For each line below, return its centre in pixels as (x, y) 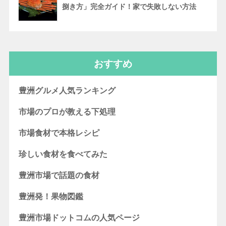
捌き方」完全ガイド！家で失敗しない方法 (129, 7)
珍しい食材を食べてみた (63, 154)
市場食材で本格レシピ (59, 133)
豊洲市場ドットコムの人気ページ (79, 218)
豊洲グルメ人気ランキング (67, 91)
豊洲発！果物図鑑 (51, 196)
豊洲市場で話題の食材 (59, 175)
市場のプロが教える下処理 (67, 112)
